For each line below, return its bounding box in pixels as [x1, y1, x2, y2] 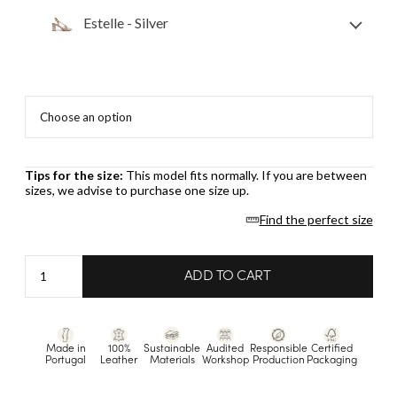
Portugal [45, 355, 86, 367]
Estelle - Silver [82, 14, 168, 32]
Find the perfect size [259, 212, 373, 228]
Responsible [249, 344, 307, 355]
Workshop [201, 355, 249, 367]
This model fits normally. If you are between [122, 167, 367, 183]
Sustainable [144, 344, 200, 355]
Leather [100, 355, 137, 367]
